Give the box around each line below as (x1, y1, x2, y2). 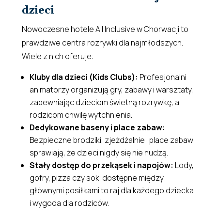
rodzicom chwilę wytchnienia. (29, 109, 132, 120)
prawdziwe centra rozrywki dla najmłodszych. (21, 37, 183, 48)
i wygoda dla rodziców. (29, 197, 109, 208)
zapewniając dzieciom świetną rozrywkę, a (29, 96, 179, 108)
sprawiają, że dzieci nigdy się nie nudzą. (29, 147, 168, 158)
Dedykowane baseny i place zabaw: (29, 122, 165, 133)
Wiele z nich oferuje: (21, 50, 94, 62)
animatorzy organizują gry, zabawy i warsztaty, (29, 84, 193, 95)
